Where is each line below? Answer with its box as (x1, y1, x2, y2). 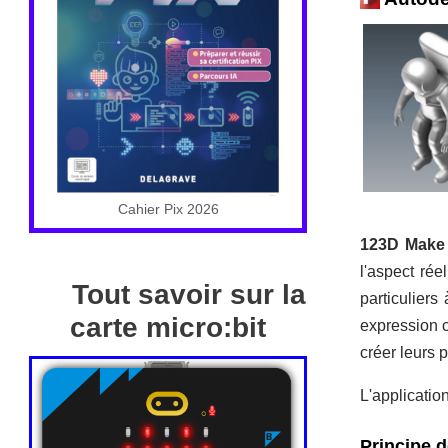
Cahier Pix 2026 (117, 201, 219, 218)
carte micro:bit (70, 312, 266, 344)
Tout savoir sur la (72, 279, 307, 311)
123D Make (360, 235, 445, 253)
